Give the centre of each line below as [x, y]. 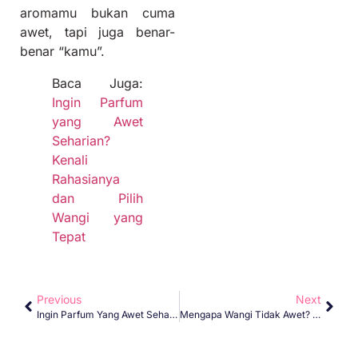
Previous [59, 299]
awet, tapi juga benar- [97, 32]
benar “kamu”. [62, 51]
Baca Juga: [97, 83]
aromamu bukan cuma [97, 12]
